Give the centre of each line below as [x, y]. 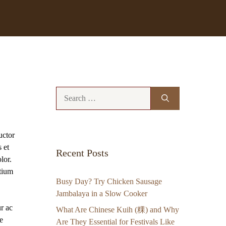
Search [66, 92]
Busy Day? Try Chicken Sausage [109, 182]
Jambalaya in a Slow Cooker [102, 194]
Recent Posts [82, 153]
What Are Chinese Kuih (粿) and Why [118, 210]
